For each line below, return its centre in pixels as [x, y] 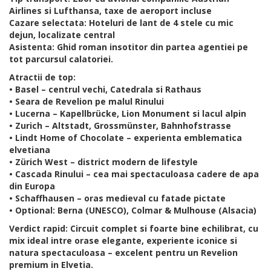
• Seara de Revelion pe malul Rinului [87, 102]
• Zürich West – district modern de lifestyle [103, 162]
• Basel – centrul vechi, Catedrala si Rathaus [105, 90]
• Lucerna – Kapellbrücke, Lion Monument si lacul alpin [128, 114]
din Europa [32, 186]
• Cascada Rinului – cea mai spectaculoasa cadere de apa [134, 174]
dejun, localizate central [62, 35]
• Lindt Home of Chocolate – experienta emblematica [126, 138]
